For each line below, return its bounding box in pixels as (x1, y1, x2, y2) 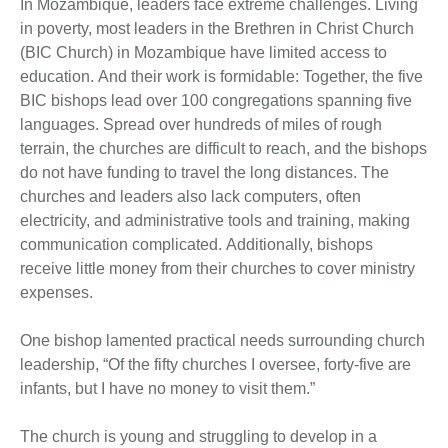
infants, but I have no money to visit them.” (20, 380, 315, 397)
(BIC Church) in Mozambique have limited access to (20, 44, 387, 61)
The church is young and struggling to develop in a (20, 428, 377, 445)
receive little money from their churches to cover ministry (20, 260, 415, 277)
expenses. (20, 284, 93, 301)
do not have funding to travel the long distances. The (20, 164, 389, 181)
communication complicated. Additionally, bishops (20, 236, 373, 253)
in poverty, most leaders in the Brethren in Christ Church (20, 20, 414, 37)
